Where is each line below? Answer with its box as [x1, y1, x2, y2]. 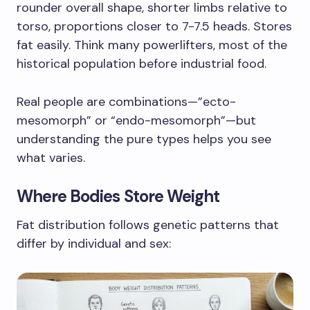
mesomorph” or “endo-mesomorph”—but [17, 111, 256, 129]
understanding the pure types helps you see [17, 130, 271, 147]
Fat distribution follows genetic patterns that [17, 216, 279, 233]
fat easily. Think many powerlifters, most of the [17, 36, 287, 53]
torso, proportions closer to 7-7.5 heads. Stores [17, 17, 292, 35]
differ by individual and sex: [17, 235, 171, 252]
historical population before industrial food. [17, 55, 266, 72]
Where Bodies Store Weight [17, 185, 219, 207]
